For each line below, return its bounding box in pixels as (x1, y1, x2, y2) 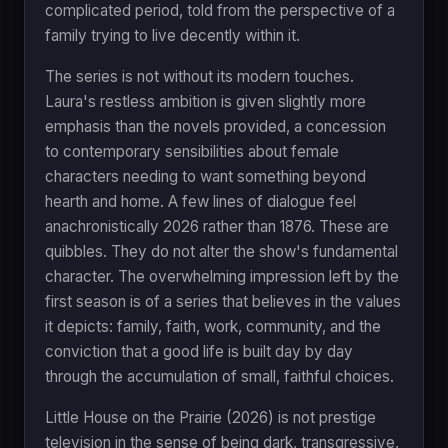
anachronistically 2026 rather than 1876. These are (45, 216, 389, 236)
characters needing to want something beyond (45, 166, 366, 186)
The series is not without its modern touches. (45, 66, 354, 86)
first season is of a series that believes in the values (45, 291, 401, 311)
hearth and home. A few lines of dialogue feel (45, 191, 356, 211)
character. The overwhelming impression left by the (45, 266, 399, 286)
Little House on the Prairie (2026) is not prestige (45, 407, 376, 427)
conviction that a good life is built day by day (45, 341, 353, 361)
